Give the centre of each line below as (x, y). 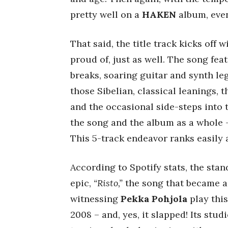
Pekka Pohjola (154, 199)
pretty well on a (106, 15)
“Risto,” (108, 183)
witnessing (95, 199)
